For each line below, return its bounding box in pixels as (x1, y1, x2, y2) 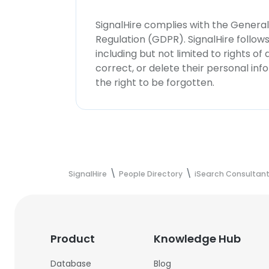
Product (50, 231, 95, 246)
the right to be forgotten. (95, 76, 214, 89)
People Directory (119, 169, 183, 179)
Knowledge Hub (154, 231, 241, 246)
